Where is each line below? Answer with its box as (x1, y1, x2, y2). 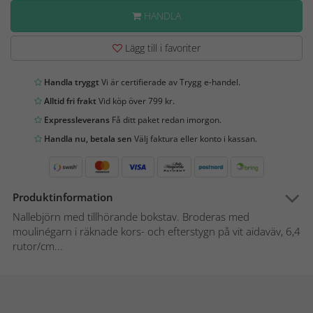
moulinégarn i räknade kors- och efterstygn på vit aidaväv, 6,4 (13, 224, 300, 239)
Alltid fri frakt (42, 95, 96, 108)
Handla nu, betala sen (42, 133, 132, 145)
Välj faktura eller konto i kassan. (132, 133, 257, 145)
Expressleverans (42, 114, 110, 126)
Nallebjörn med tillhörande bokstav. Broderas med (13, 210, 249, 224)
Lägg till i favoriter (122, 41, 201, 55)
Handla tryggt (42, 76, 99, 89)
